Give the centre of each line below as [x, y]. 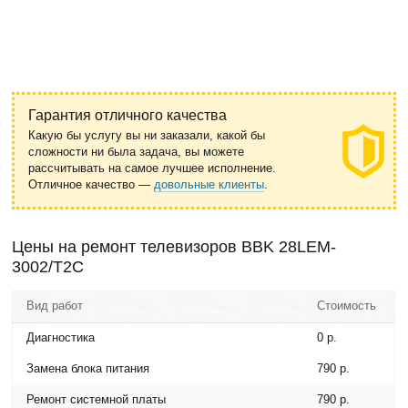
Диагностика [61, 337]
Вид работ [55, 306]
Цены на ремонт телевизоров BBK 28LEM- [174, 247]
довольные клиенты [209, 184]
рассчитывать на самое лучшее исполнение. [153, 168]
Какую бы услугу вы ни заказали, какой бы [147, 135]
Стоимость [347, 306]
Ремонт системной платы [97, 399]
